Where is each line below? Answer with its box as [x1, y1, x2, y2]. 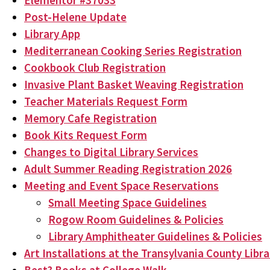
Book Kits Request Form [24, 128, 147, 142]
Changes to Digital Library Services [24, 145, 198, 159]
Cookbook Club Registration [24, 60, 166, 75]
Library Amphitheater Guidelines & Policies [48, 229, 262, 243]
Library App [24, 27, 80, 41]
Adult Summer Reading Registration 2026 [24, 162, 232, 176]
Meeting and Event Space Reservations [24, 178, 219, 193]
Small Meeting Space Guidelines [48, 195, 207, 210]
